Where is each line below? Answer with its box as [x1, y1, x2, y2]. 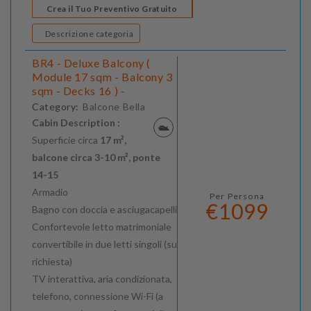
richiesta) [32, 255, 72, 268]
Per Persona [209, 191, 265, 202]
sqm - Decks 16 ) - [32, 84, 126, 98]
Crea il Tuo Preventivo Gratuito [47, 3, 178, 15]
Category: [32, 101, 80, 113]
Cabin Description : [32, 117, 120, 129]
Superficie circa [32, 134, 100, 146]
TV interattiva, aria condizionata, [32, 273, 172, 285]
